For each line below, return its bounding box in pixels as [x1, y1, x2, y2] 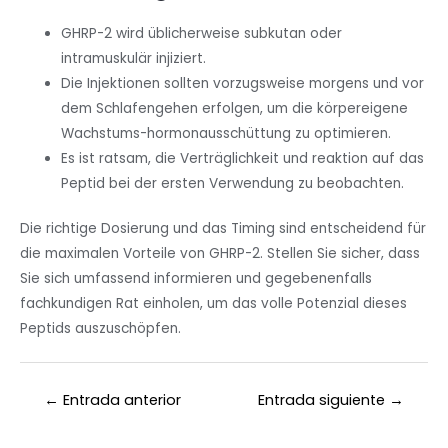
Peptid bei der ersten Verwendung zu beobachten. [61, 173, 405, 193]
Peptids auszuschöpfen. [20, 319, 181, 339]
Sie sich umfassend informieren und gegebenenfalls [20, 269, 372, 289]
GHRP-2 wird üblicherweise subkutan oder [61, 23, 343, 43]
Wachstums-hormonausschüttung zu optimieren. [61, 123, 392, 143]
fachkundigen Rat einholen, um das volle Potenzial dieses [20, 294, 407, 314]
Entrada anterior [58, 390, 181, 411]
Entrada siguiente [258, 390, 390, 411]
